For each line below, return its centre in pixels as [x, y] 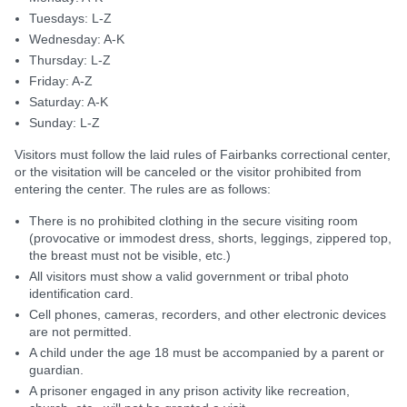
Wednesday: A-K [77, 39]
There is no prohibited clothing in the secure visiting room [194, 220]
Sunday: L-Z [65, 122]
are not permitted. [80, 331]
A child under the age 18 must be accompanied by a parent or [207, 352]
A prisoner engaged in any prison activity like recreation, [189, 390]
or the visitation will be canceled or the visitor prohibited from [188, 171]
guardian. [56, 369]
